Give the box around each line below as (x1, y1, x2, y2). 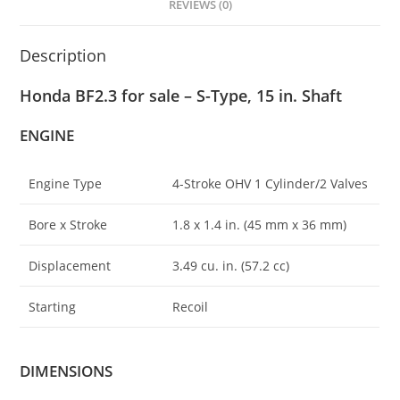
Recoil (172, 298, 209, 315)
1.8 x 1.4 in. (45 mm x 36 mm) (172, 216, 347, 233)
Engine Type (29, 175, 103, 192)
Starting (29, 298, 77, 315)
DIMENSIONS (20, 360, 113, 381)
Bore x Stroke (29, 216, 108, 233)
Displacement (29, 257, 112, 274)
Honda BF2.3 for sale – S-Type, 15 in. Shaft (20, 85, 343, 106)
